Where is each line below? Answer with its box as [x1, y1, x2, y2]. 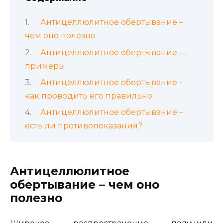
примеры [25, 61, 65, 71]
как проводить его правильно [25, 91, 152, 101]
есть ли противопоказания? [25, 121, 142, 131]
